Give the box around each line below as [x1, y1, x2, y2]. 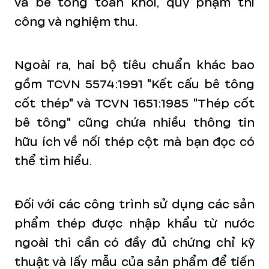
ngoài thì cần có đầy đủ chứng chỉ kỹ [14, 234, 255, 252]
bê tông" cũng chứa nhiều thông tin [14, 114, 255, 131]
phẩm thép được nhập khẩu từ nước [14, 215, 255, 232]
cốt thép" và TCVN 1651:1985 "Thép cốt [14, 95, 255, 112]
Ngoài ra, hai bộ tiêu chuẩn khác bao [14, 56, 255, 74]
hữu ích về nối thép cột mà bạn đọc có [14, 133, 255, 151]
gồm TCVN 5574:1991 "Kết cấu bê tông [14, 76, 255, 93]
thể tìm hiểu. [14, 153, 92, 170]
